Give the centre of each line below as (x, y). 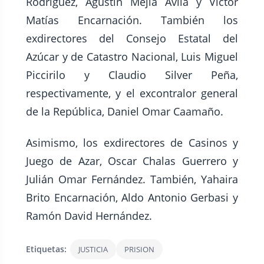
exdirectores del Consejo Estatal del (132, 39)
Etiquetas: (46, 249)
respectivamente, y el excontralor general (132, 93)
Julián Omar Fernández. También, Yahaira (132, 179)
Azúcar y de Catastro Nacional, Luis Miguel (132, 57)
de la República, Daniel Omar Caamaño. (125, 112)
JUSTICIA (93, 250)
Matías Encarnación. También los (132, 20)
